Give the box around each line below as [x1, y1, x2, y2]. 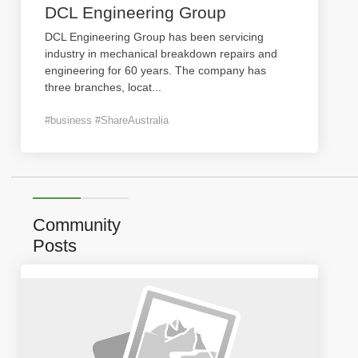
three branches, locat [45, 81, 152, 93]
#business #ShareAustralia [45, 114, 169, 126]
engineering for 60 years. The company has [45, 64, 266, 77]
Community [33, 215, 121, 235]
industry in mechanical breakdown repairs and [45, 47, 277, 60]
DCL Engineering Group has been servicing [45, 30, 264, 43]
